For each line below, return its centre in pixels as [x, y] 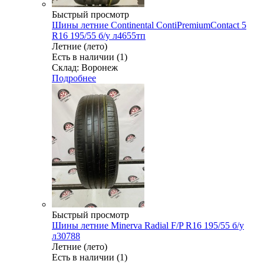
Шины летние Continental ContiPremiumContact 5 [149, 25]
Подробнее [74, 78]
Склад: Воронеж [85, 67]
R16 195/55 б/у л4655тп [99, 35]
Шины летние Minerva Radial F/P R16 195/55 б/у [148, 225]
